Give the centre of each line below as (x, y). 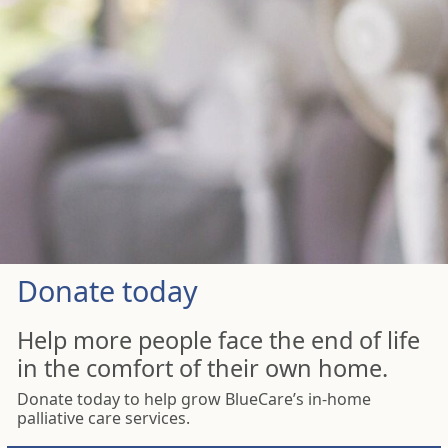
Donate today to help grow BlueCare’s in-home (194, 399)
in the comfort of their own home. (202, 368)
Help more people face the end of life (218, 340)
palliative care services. (103, 418)
